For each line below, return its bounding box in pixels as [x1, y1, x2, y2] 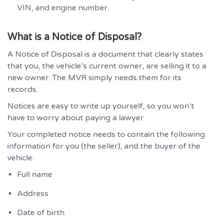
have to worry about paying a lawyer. [7, 112, 145, 123]
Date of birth [17, 207, 65, 218]
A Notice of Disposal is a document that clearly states [7, 49, 203, 59]
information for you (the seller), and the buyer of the [7, 141, 200, 151]
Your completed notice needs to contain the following [7, 129, 205, 139]
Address [17, 188, 48, 198]
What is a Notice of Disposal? [7, 31, 142, 43]
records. [7, 84, 38, 94]
